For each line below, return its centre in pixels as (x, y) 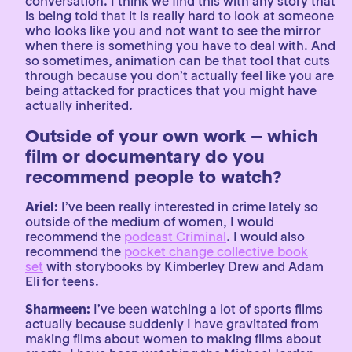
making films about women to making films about (173, 339)
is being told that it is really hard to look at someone (180, 16)
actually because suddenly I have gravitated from (172, 324)
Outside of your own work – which (172, 136)
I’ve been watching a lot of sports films (207, 309)
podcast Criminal (175, 236)
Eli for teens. (62, 281)
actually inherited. (79, 105)
